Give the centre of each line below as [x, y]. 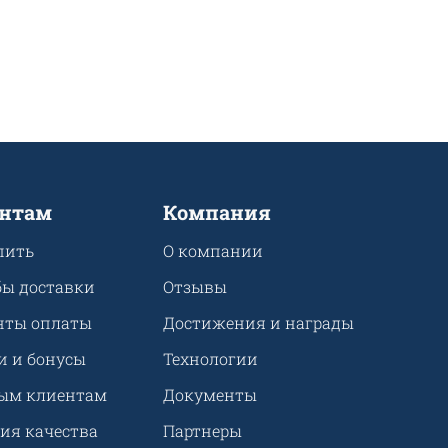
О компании [213, 251]
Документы [210, 395]
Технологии [211, 359]
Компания [217, 212]
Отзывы [195, 287]
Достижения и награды [259, 323]
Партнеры [203, 431]
